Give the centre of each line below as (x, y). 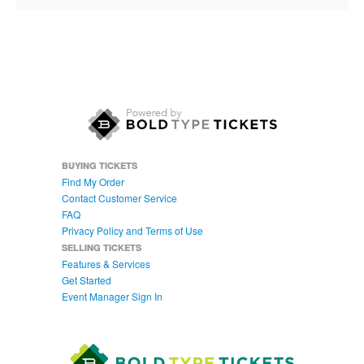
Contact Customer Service (119, 197)
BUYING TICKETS (99, 165)
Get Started (86, 279)
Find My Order (93, 181)
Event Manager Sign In (112, 296)
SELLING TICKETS (101, 247)
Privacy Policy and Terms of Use (132, 230)
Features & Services (106, 263)
